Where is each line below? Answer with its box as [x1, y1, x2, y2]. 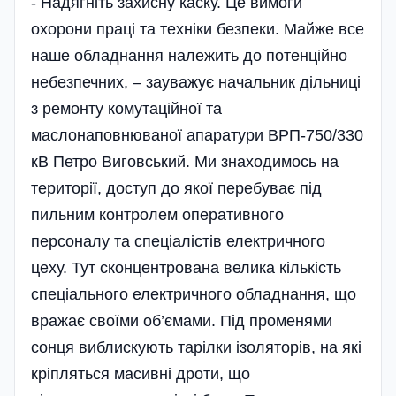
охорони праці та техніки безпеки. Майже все [31, 20, 364, 39]
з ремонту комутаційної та [31, 100, 222, 118]
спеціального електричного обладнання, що [31, 286, 356, 304]
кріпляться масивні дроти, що [31, 365, 250, 384]
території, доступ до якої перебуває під [31, 179, 322, 198]
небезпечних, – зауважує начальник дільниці [31, 73, 361, 92]
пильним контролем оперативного [31, 206, 284, 225]
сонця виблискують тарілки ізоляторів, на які [31, 339, 362, 357]
